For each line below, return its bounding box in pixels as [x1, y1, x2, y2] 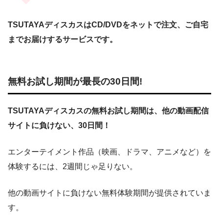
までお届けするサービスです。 [8, 35, 117, 44]
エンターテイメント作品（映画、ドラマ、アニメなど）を [8, 147, 211, 156]
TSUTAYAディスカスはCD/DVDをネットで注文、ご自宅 [8, 21, 208, 29]
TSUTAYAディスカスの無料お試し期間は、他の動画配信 [8, 106, 209, 115]
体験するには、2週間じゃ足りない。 [8, 162, 137, 171]
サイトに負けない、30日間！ [8, 121, 110, 130]
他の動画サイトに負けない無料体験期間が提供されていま [8, 188, 211, 197]
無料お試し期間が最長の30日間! [8, 76, 142, 87]
